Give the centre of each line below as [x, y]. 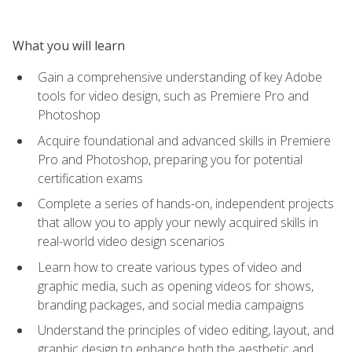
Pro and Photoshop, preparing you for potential [170, 159]
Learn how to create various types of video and [170, 267]
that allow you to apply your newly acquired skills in [178, 223]
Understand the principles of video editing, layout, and [186, 330]
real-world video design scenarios [131, 242]
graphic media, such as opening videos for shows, [176, 286]
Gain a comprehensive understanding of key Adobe [180, 77]
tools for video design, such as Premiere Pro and [173, 95]
